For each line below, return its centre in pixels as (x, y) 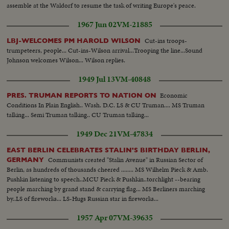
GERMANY (27, 160)
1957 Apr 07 (97, 218)
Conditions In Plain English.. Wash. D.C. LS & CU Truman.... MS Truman (106, 105)
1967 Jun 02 (97, 24)
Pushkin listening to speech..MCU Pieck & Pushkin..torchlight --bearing (104, 179)
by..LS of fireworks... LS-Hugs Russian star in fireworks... (83, 199)
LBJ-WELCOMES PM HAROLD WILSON (75, 40)
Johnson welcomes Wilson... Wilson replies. (66, 60)
